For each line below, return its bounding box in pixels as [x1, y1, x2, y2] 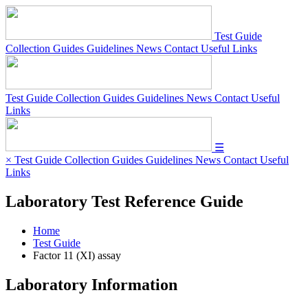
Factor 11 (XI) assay [33, 249, 121, 261]
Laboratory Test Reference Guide [5, 192, 243, 210]
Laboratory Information [5, 275, 177, 294]
